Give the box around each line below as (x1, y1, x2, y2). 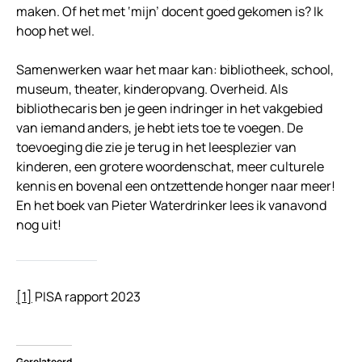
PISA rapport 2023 (32, 288, 141, 306)
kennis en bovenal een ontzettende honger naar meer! (16, 177, 335, 196)
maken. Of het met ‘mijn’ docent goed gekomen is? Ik (16, 2, 323, 21)
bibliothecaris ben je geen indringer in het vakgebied (16, 99, 322, 118)
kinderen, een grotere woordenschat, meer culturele (16, 158, 324, 176)
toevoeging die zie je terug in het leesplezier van (16, 138, 297, 157)
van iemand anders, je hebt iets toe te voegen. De (16, 119, 303, 137)
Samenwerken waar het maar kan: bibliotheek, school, (16, 61, 334, 79)
